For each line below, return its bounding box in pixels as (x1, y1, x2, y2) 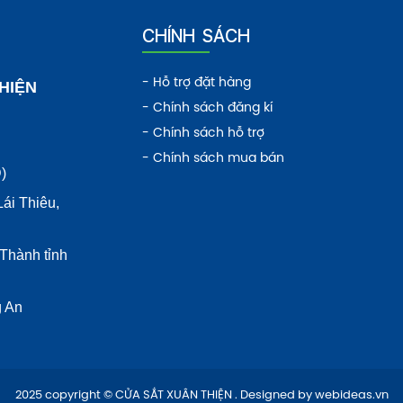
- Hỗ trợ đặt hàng (142, 76, 251, 91)
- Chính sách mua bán (142, 152, 284, 166)
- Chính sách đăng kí (142, 102, 273, 116)
